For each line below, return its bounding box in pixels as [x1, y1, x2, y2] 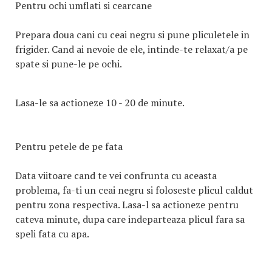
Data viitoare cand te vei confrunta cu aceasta [15, 169, 217, 182]
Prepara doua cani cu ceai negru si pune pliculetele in [15, 28, 250, 41]
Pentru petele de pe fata [15, 140, 123, 153]
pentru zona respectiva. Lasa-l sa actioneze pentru [15, 198, 239, 211]
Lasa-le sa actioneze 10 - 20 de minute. [15, 96, 185, 109]
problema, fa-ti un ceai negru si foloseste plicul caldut [15, 183, 253, 197]
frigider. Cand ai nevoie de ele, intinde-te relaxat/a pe [15, 42, 248, 56]
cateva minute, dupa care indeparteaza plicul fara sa [15, 212, 245, 226]
